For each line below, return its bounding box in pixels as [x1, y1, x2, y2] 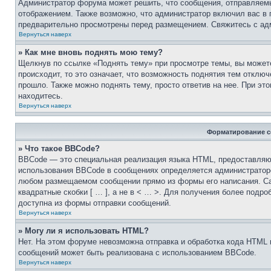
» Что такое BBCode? [18, 144, 100, 153]
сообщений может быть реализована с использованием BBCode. [18, 248, 256, 257]
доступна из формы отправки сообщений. [18, 198, 171, 207]
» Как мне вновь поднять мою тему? [18, 48, 163, 57]
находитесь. [18, 91, 63, 100]
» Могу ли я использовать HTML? [18, 226, 149, 235]
